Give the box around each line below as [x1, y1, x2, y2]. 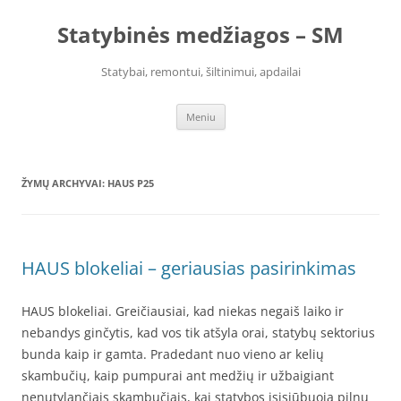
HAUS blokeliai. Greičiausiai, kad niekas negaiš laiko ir [21, 303, 344, 320]
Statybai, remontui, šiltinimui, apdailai [100, 64, 301, 80]
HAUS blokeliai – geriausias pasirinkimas [21, 256, 356, 280]
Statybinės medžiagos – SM [57, 20, 344, 49]
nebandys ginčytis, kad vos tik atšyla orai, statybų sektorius [21, 324, 375, 341]
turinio [21, 21, 61, 38]
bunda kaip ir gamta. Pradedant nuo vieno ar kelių [21, 346, 324, 363]
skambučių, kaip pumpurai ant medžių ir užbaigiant [21, 367, 334, 384]
